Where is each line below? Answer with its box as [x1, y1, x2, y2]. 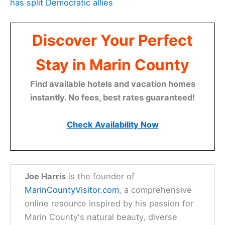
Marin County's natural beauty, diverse [25, 211, 178, 222]
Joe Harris [25, 171, 66, 181]
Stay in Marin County [36, 56, 189, 74]
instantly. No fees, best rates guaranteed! [30, 92, 195, 103]
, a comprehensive [119, 184, 192, 195]
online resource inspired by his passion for [25, 198, 194, 208]
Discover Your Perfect [32, 31, 193, 50]
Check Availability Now [66, 120, 159, 130]
